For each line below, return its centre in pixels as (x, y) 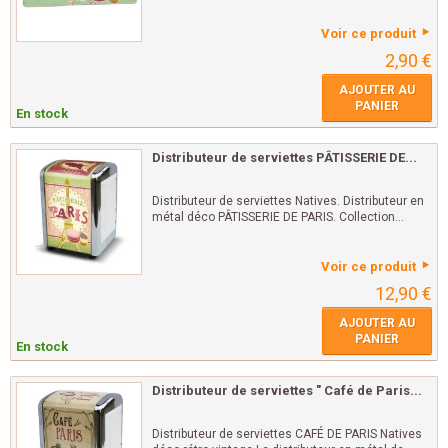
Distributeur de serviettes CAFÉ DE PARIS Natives (287, 434)
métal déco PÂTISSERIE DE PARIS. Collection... (278, 217)
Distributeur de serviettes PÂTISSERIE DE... (284, 158)
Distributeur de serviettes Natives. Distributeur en (288, 201)
